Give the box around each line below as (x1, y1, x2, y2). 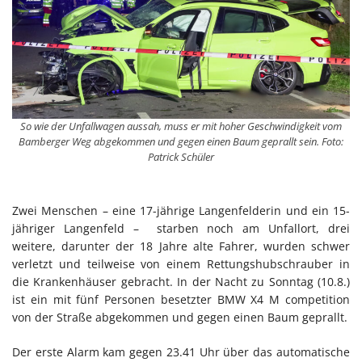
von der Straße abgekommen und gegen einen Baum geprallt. (12, 309, 347, 326)
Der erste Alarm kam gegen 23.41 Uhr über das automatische (12, 344, 350, 360)
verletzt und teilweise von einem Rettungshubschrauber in (12, 256, 350, 272)
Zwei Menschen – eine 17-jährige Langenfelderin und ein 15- (12, 203, 350, 219)
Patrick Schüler (148, 149, 214, 165)
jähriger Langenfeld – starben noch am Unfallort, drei (12, 221, 350, 237)
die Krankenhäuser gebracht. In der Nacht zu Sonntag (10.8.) (12, 274, 350, 290)
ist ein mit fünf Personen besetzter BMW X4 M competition (12, 292, 350, 308)
